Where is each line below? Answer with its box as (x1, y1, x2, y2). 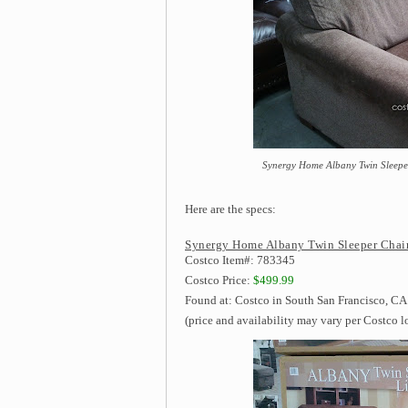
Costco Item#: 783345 (185, 253, 295, 267)
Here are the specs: (185, 202, 276, 216)
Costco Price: (185, 273, 253, 287)
